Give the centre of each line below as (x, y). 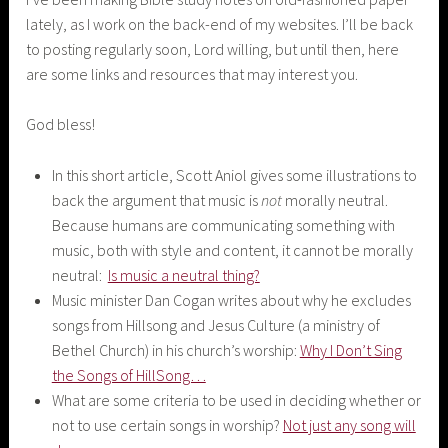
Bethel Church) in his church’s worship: (175, 349)
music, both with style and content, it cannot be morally (232, 249)
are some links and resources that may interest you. (192, 73)
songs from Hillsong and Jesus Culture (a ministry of (215, 324)
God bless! (61, 124)
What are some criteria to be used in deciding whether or (236, 399)
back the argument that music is (156, 199)
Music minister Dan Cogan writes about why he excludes (231, 299)
